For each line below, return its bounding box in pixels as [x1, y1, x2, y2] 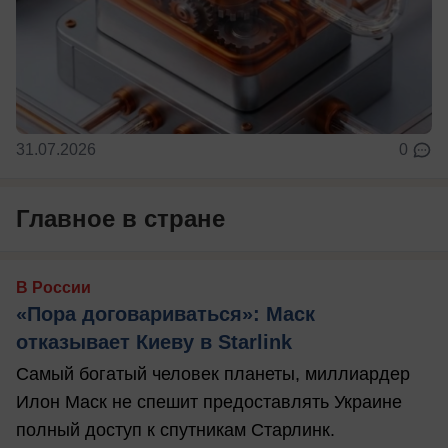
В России [16, 279, 91, 297]
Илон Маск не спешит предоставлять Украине [16, 392, 402, 413]
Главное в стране [16, 205, 225, 233]
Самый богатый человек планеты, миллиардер [16, 364, 410, 385]
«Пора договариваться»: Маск [16, 303, 315, 326]
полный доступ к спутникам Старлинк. [16, 420, 335, 441]
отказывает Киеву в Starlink [16, 331, 292, 354]
